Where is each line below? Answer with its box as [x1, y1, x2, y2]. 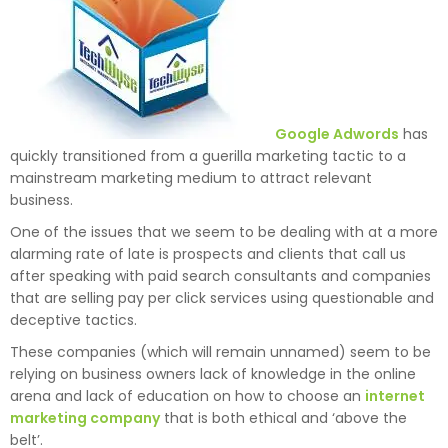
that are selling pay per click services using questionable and [10, 287, 434, 308]
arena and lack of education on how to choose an [10, 385, 365, 406]
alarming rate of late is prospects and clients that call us [10, 243, 406, 264]
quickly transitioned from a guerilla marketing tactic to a [10, 145, 406, 166]
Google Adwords [275, 123, 399, 144]
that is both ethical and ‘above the [160, 407, 407, 428]
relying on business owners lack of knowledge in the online [10, 363, 416, 384]
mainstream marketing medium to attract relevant [10, 167, 372, 188]
